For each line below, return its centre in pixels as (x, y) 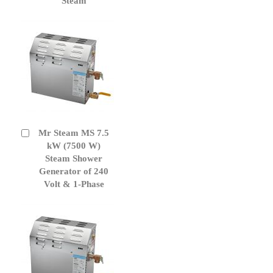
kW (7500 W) (74, 145)
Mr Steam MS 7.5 (74, 133)
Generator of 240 (74, 171)
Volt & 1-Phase (74, 184)
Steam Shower (74, 158)
